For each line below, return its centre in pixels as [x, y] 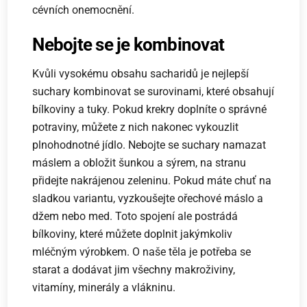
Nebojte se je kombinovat [128, 44]
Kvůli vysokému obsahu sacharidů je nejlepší [141, 73]
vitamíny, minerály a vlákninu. [104, 287]
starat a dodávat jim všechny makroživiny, [134, 269]
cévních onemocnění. [84, 10]
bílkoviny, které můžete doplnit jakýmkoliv [133, 234]
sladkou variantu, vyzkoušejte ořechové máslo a [148, 198]
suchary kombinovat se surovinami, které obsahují [153, 91]
